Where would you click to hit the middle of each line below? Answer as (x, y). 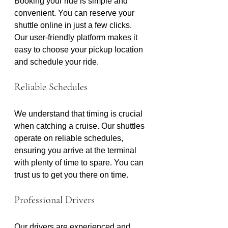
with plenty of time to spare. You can (80, 163)
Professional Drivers (54, 200)
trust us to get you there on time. (71, 175)
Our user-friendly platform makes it (77, 37)
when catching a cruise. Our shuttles (80, 126)
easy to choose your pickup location (80, 50)
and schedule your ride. (58, 62)
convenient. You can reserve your (75, 13)
